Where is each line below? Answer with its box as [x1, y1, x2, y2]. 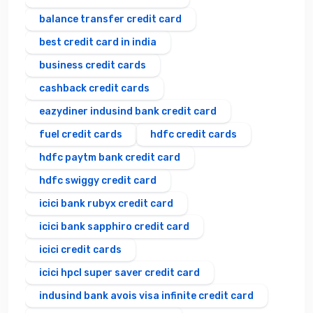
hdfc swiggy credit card [39, 174, 156, 187]
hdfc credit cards [150, 128, 237, 140]
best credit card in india [39, 36, 156, 48]
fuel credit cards [39, 128, 122, 140]
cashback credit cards [39, 82, 150, 94]
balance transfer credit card [39, 13, 182, 25]
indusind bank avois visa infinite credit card [39, 289, 254, 302]
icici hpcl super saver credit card [39, 266, 200, 279]
